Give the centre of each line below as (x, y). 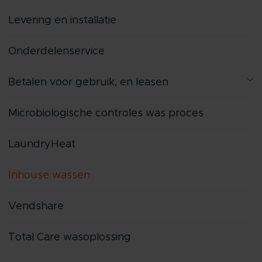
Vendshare (36, 207)
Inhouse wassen (49, 176)
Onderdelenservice (56, 52)
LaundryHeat (42, 145)
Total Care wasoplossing (69, 238)
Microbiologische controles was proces (106, 114)
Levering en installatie (62, 21)
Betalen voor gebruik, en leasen (88, 83)
